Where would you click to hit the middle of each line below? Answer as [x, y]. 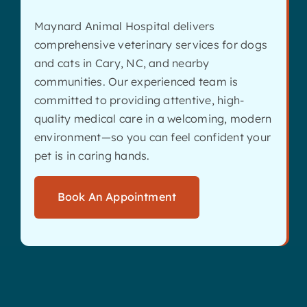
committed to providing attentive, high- [139, 100]
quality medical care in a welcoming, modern [153, 118]
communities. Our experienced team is [136, 81]
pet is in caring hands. [92, 155]
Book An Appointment [117, 196]
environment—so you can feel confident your [152, 137]
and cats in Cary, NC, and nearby [122, 63]
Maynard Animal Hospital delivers [124, 26]
